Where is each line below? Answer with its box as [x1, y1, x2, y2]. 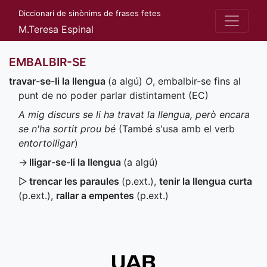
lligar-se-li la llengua [29, 156, 123, 168]
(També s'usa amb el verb [116, 123, 235, 135]
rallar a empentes [56, 190, 136, 201]
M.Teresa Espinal [18, 23, 94, 35]
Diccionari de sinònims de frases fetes [18, 8, 161, 18]
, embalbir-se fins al [153, 75, 241, 87]
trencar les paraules [29, 175, 122, 187]
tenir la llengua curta [159, 175, 252, 187]
